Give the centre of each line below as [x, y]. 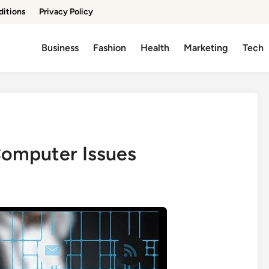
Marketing [206, 48]
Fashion [110, 48]
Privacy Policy [66, 12]
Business [60, 48]
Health [155, 48]
